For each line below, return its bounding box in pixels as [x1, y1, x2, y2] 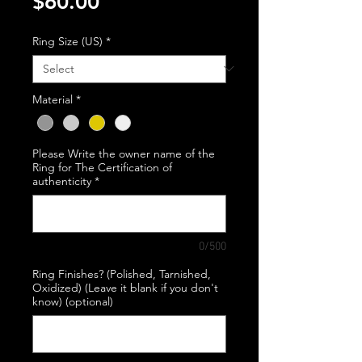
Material [32, 91, 73, 107]
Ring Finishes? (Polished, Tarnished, [32, 266, 211, 281]
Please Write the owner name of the [32, 145, 215, 161]
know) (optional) [32, 293, 113, 309]
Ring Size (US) [32, 33, 103, 48]
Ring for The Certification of [32, 159, 172, 175]
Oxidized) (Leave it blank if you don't [32, 280, 218, 295]
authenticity [32, 173, 91, 188]
